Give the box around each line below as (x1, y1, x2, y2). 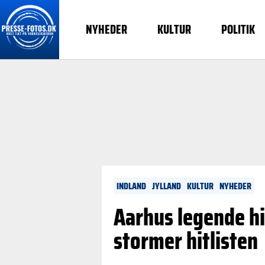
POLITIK (221, 20, 255, 39)
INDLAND (117, 179, 146, 193)
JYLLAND (152, 179, 181, 193)
